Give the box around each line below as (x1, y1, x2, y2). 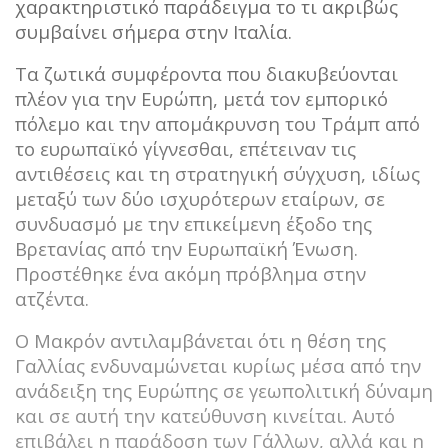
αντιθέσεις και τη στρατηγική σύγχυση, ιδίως (15, 160, 420, 186)
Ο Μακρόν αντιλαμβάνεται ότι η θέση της (15, 327, 386, 353)
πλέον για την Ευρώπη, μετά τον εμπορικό (15, 85, 388, 111)
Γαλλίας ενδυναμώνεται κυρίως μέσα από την (15, 352, 421, 378)
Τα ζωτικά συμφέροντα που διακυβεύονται (15, 60, 398, 86)
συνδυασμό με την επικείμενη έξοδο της (15, 210, 372, 236)
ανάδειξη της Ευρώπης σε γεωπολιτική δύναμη (15, 377, 433, 403)
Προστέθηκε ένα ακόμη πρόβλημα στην (15, 260, 366, 286)
